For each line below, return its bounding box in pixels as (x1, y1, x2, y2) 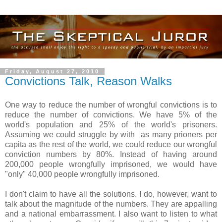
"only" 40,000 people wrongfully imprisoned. (5, 169, 160, 178)
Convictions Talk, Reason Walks (5, 74, 172, 88)
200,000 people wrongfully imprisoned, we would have (5, 160, 217, 168)
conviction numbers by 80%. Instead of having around (5, 150, 217, 159)
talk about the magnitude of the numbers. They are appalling (5, 199, 217, 208)
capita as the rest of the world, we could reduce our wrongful (5, 140, 217, 149)
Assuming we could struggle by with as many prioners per (5, 130, 217, 139)
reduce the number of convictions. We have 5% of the (5, 110, 217, 119)
